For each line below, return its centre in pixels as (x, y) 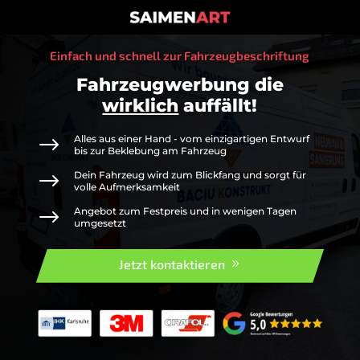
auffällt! (218, 106)
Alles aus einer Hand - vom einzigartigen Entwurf (191, 139)
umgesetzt (100, 223)
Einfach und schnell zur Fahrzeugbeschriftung (180, 55)
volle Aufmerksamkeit (127, 187)
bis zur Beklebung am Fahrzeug (150, 151)
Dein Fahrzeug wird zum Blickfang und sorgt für (190, 175)
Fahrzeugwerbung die (180, 85)
